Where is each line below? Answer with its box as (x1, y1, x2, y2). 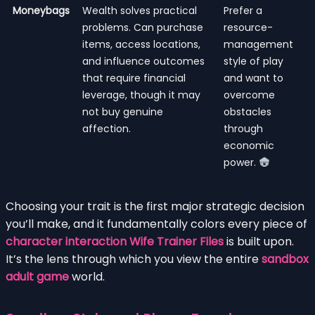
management (224, 37, 293, 51)
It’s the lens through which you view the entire (6, 250, 262, 267)
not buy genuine (82, 104, 163, 119)
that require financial (82, 70, 186, 85)
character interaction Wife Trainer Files (6, 233, 224, 250)
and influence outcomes (82, 53, 205, 68)
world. (69, 268, 105, 285)
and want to (224, 70, 283, 85)
